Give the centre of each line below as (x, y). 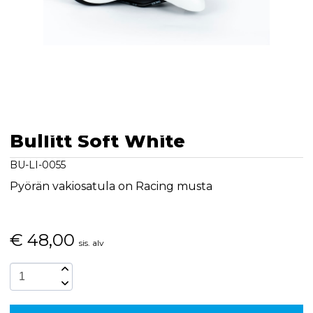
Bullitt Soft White (97, 141)
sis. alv (91, 242)
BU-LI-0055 (37, 165)
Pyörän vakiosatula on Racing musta (111, 186)
